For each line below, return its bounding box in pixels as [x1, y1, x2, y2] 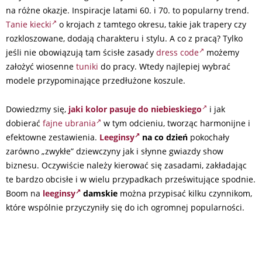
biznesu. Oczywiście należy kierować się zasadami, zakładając [6, 160, 247, 171]
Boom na [6, 188, 43, 199]
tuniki [76, 61, 98, 73]
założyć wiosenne [6, 61, 76, 73]
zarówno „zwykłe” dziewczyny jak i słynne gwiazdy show [6, 146, 223, 157]
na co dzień [140, 132, 188, 143]
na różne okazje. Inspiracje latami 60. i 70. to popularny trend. [6, 5, 249, 16]
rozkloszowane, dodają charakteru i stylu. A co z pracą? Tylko [6, 33, 243, 44]
